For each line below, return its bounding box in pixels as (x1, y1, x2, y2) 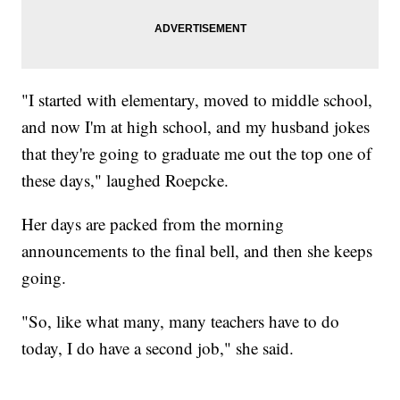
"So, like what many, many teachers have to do (21, 309, 340, 332)
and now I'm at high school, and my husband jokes (21, 114, 371, 137)
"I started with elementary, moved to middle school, (21, 87, 373, 111)
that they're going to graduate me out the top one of (21, 141, 372, 164)
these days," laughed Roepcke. (21, 168, 229, 191)
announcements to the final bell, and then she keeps (21, 238, 373, 262)
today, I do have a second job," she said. (21, 336, 295, 359)
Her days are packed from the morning (21, 212, 285, 235)
